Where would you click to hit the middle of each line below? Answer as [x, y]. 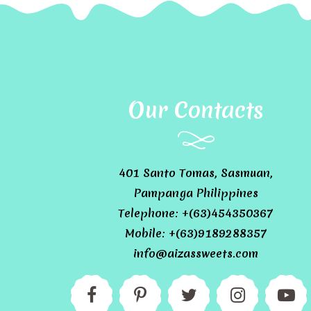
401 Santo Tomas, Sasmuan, [196, 173]
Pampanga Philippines [196, 193]
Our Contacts [196, 110]
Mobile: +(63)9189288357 [196, 233]
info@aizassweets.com [196, 253]
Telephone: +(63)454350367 [196, 213]
